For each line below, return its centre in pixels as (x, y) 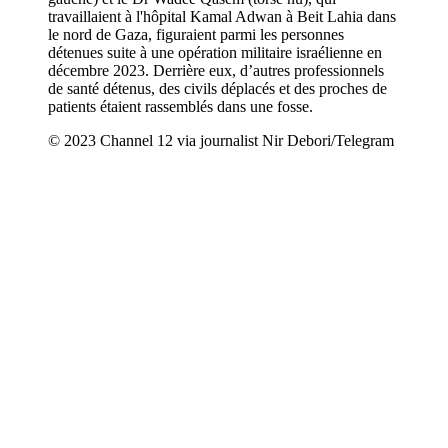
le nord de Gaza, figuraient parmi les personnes (196, 34)
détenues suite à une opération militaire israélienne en (215, 52)
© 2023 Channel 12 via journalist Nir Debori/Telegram (221, 140)
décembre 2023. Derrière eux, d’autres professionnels (216, 70)
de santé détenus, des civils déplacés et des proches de (217, 88)
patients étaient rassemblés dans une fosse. (182, 106)
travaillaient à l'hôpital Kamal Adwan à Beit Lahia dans (222, 16)
